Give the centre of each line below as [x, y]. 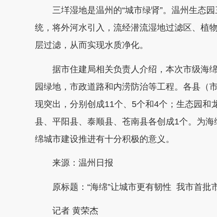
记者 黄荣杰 [75, 211]
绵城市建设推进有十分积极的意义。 [105, 139]
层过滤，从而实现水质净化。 [92, 45]
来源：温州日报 [83, 163]
